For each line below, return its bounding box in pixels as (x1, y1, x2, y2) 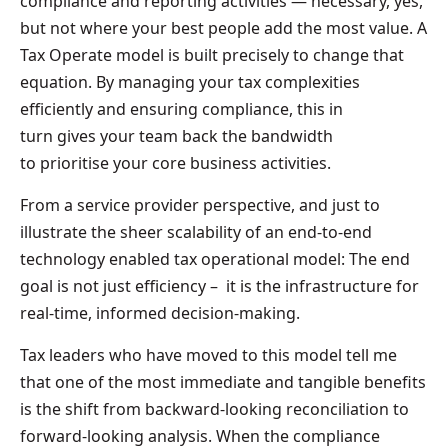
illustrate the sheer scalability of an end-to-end (20, 220, 372, 243)
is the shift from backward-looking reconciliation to (20, 397, 409, 420)
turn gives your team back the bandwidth (20, 124, 333, 147)
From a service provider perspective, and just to (20, 193, 380, 216)
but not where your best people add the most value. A (20, 16, 427, 39)
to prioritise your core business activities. (20, 151, 335, 174)
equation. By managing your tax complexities (20, 70, 360, 93)
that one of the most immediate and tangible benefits (20, 370, 426, 393)
